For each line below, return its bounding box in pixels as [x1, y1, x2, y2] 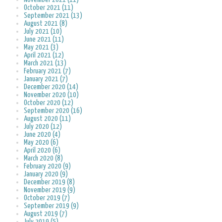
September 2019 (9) [24, 202, 79, 210]
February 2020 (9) [24, 163, 71, 170]
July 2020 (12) [24, 123, 62, 131]
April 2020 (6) [24, 147, 60, 155]
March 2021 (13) [24, 59, 66, 67]
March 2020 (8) [24, 155, 63, 163]
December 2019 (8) [24, 178, 75, 186]
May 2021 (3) [24, 44, 58, 52]
